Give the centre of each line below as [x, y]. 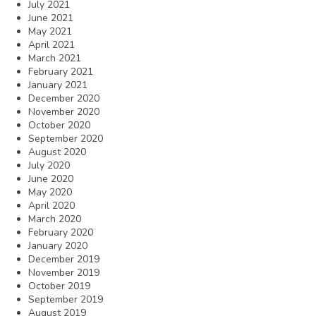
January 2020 [58, 245]
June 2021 [51, 18]
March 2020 [55, 219]
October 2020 [59, 125]
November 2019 [64, 272]
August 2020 [57, 152]
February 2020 [61, 232]
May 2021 [50, 31]
